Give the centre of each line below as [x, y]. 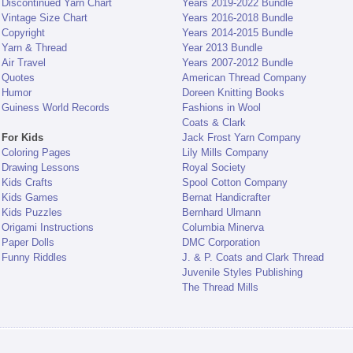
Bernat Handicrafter [226, 198]
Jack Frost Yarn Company [241, 138]
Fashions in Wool [221, 108]
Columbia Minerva [223, 228]
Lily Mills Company [225, 153]
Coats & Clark [214, 123]
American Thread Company [244, 78]
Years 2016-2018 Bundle [237, 18]
